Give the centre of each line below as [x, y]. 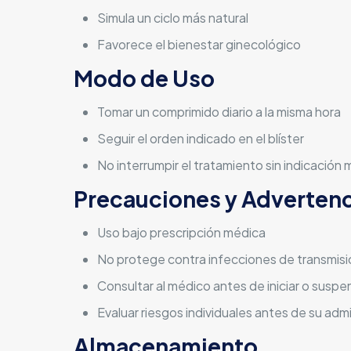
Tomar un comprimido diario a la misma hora [219, 112]
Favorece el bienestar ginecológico [199, 44]
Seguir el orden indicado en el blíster [200, 138]
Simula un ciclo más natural [172, 18]
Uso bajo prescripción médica [181, 232]
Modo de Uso [144, 78]
